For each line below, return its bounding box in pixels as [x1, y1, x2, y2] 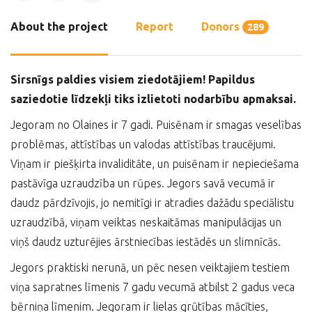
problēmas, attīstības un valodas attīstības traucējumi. [10, 138, 276, 150]
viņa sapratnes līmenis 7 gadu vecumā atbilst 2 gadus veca [10, 281, 295, 293]
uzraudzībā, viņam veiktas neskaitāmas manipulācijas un [10, 216, 281, 228]
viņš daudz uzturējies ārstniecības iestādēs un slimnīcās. [10, 235, 281, 248]
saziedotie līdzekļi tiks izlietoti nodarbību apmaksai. [10, 93, 296, 105]
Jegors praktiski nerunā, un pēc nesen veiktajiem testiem [10, 261, 290, 274]
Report [136, 20, 173, 33]
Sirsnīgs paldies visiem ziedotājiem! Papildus [10, 73, 255, 86]
